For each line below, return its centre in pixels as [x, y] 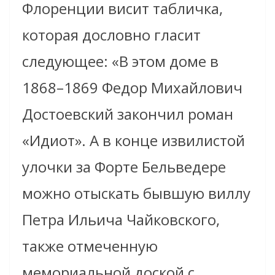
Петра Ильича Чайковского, [121, 220]
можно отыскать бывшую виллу [136, 193]
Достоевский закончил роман [128, 114]
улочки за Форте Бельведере [124, 167]
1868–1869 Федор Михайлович [132, 88]
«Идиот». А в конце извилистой [134, 141]
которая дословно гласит [111, 35]
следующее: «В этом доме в [120, 61]
